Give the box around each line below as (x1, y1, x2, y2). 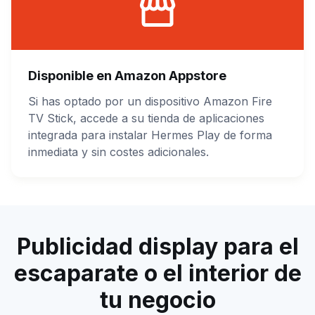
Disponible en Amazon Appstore (28, 67, 226, 83)
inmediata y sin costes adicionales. (28, 144, 209, 159)
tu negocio (99, 285, 216, 314)
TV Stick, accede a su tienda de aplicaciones (28, 110, 264, 125)
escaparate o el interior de (13, 259, 302, 287)
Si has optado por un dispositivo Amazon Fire (28, 94, 272, 108)
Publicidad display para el (16, 232, 299, 260)
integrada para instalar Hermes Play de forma (28, 127, 272, 142)
